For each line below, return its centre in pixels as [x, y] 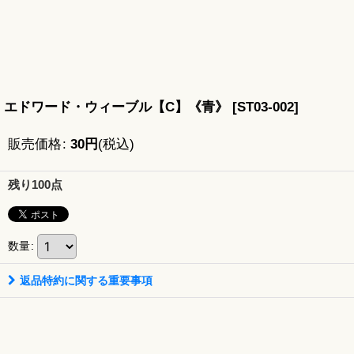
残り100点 [35, 185]
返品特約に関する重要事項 [86, 281]
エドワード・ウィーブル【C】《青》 [116, 107]
